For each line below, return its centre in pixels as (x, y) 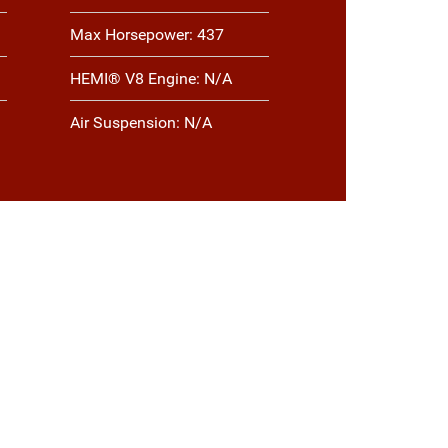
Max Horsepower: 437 (146, 35)
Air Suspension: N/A (140, 123)
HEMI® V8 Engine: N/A (150, 79)
